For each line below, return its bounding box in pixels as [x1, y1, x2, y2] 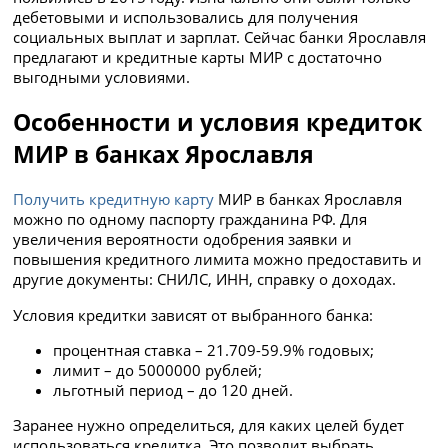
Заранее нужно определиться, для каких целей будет [13, 415, 405, 436]
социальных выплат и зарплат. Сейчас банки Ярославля [13, 27, 427, 48]
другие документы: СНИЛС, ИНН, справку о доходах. [13, 269, 397, 290]
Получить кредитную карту [13, 189, 215, 210]
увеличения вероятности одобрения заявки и [13, 229, 353, 250]
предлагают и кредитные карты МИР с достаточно [13, 47, 383, 68]
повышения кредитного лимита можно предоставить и [13, 249, 423, 270]
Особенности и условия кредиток [13, 106, 423, 139]
